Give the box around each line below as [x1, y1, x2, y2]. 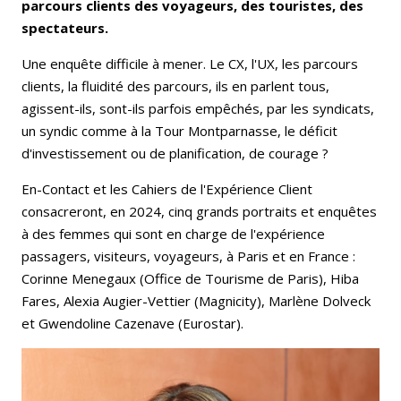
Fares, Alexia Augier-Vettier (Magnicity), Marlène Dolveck [21, 291, 371, 310]
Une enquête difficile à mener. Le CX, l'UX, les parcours [21, 54, 358, 73]
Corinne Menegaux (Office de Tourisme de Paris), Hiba [21, 269, 359, 287]
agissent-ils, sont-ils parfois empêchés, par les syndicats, [21, 98, 374, 117]
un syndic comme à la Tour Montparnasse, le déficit [21, 121, 337, 140]
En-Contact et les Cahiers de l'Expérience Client [21, 179, 312, 198]
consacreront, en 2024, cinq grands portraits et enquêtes [21, 201, 377, 220]
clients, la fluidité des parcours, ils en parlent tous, [21, 76, 329, 95]
